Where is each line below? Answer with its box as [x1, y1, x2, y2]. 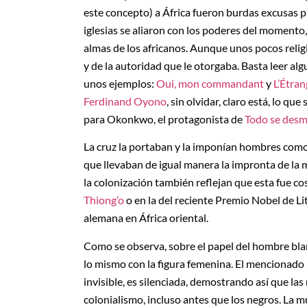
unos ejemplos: [84, 76, 156, 90]
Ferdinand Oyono [84, 94, 167, 108]
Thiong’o [84, 193, 124, 207]
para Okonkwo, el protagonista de [84, 112, 245, 125]
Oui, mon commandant [156, 76, 264, 90]
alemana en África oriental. [84, 211, 208, 225]
